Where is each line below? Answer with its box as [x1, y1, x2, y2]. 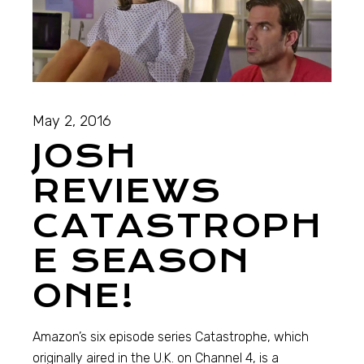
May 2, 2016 [32, 111, 112, 130]
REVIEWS [32, 171, 222, 210]
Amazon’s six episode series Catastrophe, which [32, 328, 310, 344]
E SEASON [32, 241, 250, 280]
